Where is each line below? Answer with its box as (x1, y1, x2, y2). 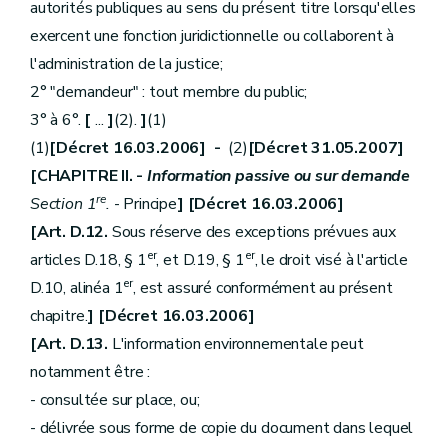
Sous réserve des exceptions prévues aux (108, 221, 396, 243)
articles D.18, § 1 (30, 249, 147, 271)
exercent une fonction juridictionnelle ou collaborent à (30, 25, 395, 47)
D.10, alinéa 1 (30, 277, 124, 299)
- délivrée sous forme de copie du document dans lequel (30, 417, 414, 439)
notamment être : (30, 361, 151, 383)
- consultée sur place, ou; (30, 389, 200, 411)
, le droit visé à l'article (254, 249, 408, 271)
